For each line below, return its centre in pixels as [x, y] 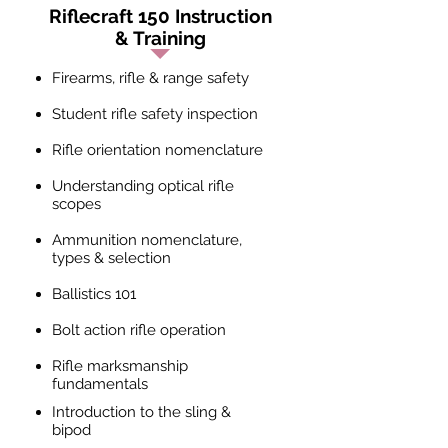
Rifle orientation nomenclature [157, 150]
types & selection [111, 258]
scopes [76, 204]
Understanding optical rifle [143, 186]
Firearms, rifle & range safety [150, 78]
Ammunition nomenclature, [147, 240]
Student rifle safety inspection [155, 114]
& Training [160, 38]
